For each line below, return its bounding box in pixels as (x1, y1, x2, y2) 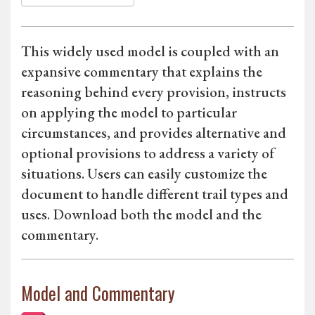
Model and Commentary (21, 280, 175, 307)
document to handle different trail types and (21, 184, 288, 204)
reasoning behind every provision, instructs (21, 82, 286, 102)
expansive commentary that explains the (21, 62, 262, 82)
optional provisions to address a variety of (21, 143, 274, 163)
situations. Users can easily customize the (21, 164, 267, 184)
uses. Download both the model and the (21, 205, 262, 224)
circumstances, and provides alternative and (21, 123, 286, 143)
